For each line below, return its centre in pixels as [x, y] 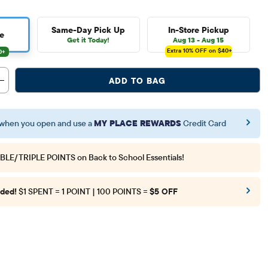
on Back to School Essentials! [130, 158]
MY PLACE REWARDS [137, 124]
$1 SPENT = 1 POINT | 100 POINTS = [84, 192]
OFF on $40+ [212, 51]
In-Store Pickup [198, 30]
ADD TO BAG [138, 80]
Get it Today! [89, 40]
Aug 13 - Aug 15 [199, 40]
